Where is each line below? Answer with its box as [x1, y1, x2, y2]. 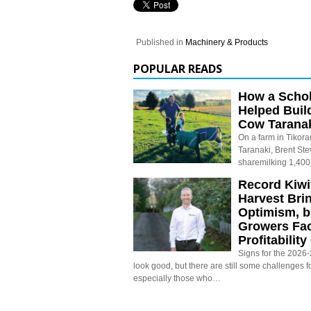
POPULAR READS [133, 60, 222, 76]
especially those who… [133, 273, 221, 283]
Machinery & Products [185, 37, 268, 47]
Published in [136, 37, 183, 47]
